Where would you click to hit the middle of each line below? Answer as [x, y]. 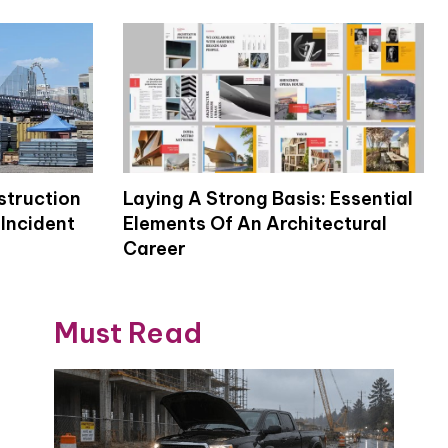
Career [154, 249]
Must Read [128, 333]
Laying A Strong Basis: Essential [267, 199]
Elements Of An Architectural [254, 224]
